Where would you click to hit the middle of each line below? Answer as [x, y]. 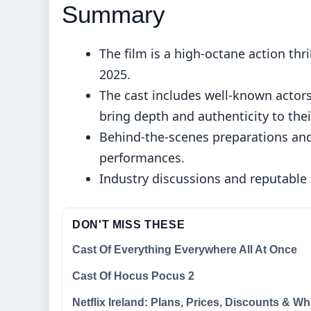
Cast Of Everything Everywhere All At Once [185, 250]
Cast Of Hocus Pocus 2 [133, 276]
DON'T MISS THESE [129, 225]
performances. [142, 158]
